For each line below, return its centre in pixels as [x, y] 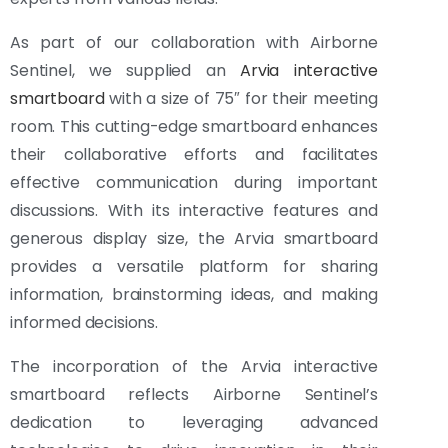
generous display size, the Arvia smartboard [194, 239]
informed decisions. [84, 323]
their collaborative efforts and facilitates [194, 155]
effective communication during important [194, 183]
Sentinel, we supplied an [125, 71]
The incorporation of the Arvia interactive [194, 367]
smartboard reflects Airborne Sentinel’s [194, 395]
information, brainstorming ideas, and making [194, 295]
